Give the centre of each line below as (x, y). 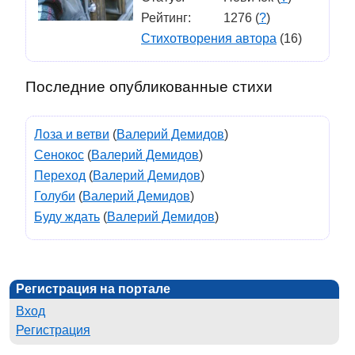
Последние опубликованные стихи (149, 87)
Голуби (55, 196)
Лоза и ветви (72, 134)
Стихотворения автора (209, 38)
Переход (60, 176)
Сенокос (59, 155)
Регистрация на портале (93, 289)
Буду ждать (67, 217)
